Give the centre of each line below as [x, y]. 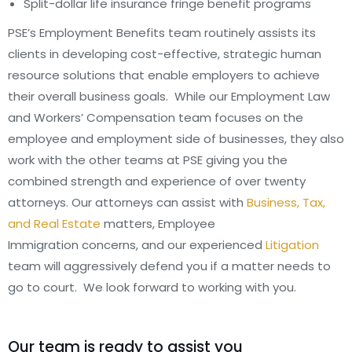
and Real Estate [54, 224]
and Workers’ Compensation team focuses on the [156, 117]
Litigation [292, 245]
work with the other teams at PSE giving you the [148, 160]
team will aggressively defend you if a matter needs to [169, 266]
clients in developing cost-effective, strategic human [165, 54]
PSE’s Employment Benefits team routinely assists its [162, 33]
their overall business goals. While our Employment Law [169, 96]
